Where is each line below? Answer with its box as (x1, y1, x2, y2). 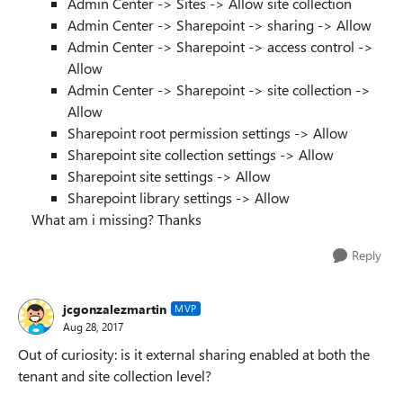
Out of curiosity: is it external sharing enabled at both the (18, 345, 370, 364)
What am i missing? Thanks (31, 210, 201, 229)
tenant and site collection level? (18, 366, 211, 386)
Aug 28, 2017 (63, 318, 123, 334)
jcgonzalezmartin (63, 300, 166, 318)
